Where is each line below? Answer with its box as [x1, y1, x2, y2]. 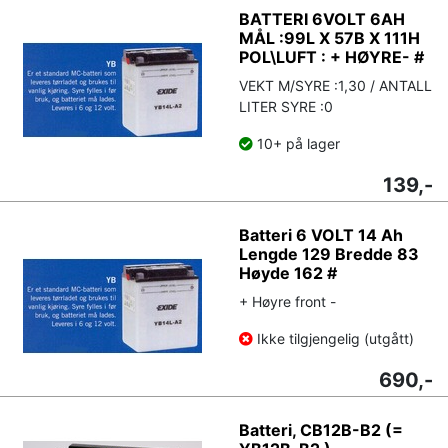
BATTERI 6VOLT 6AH [239, 8, 405, 29]
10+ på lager [253, 134, 340, 152]
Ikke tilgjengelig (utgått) [257, 329, 414, 347]
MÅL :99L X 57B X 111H [239, 27, 420, 48]
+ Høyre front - [239, 292, 336, 310]
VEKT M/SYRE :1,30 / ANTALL [239, 76, 432, 94]
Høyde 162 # [239, 262, 337, 283]
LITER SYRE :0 [239, 97, 333, 115]
